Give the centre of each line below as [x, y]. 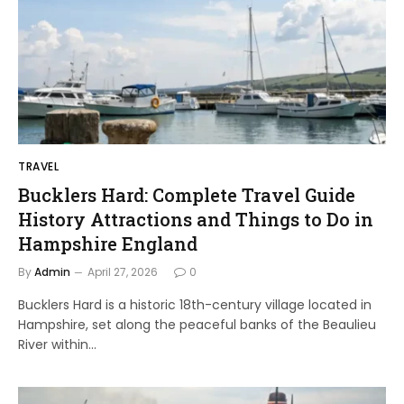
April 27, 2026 [123, 271]
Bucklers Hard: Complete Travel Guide [187, 194]
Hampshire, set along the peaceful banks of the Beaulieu [197, 324]
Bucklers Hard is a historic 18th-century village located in [195, 304]
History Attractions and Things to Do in [196, 219]
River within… [57, 344]
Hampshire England [108, 243]
